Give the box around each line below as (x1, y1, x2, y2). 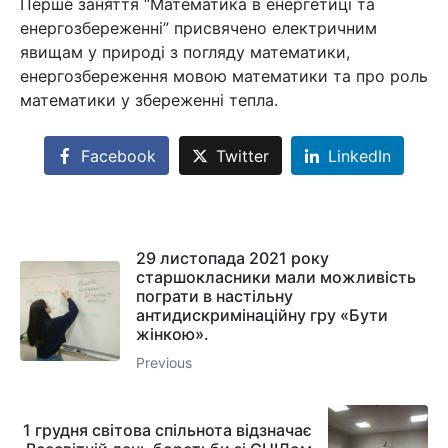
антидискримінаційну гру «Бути (136, 304, 388, 325)
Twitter (215, 145, 269, 166)
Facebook (80, 145, 156, 166)
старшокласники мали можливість (136, 266, 416, 287)
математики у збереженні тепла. (20, 90, 278, 111)
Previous (136, 353, 192, 371)
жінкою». (136, 323, 209, 344)
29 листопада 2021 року (136, 247, 329, 268)
